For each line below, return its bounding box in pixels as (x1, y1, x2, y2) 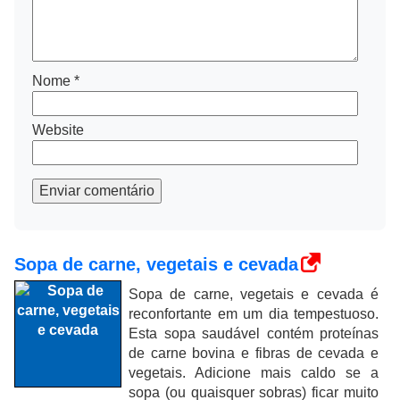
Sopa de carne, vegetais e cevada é (129, 287, 379, 302)
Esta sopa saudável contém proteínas (129, 326, 379, 341)
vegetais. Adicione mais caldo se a (129, 365, 379, 380)
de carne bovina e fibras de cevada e (129, 346, 379, 361)
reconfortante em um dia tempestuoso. (129, 306, 379, 321)
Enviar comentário (39, 183, 154, 198)
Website (32, 122, 84, 137)
